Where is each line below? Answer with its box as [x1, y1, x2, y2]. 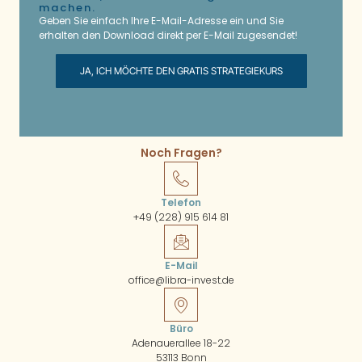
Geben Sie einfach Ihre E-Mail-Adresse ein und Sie [39, 13, 284, 27]
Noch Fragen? [140, 145, 222, 162]
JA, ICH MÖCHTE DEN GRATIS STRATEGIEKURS [79, 65, 283, 78]
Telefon [161, 196, 201, 210]
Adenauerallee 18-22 [132, 336, 230, 351]
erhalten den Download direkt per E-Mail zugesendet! [39, 27, 297, 42]
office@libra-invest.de [128, 273, 234, 288]
